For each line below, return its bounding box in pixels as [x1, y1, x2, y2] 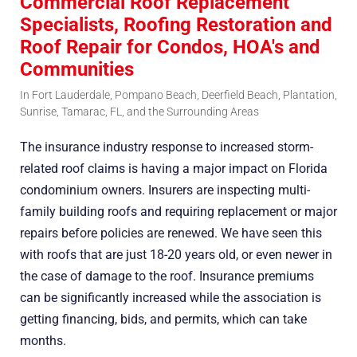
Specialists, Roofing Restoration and [20, 13, 332, 36]
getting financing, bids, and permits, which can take [20, 311, 307, 327]
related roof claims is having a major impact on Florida [20, 160, 328, 176]
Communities [20, 57, 134, 80]
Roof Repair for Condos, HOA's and [20, 35, 320, 58]
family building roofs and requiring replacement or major [20, 203, 337, 219]
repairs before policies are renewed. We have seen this [20, 225, 322, 241]
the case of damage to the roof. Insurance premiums [20, 268, 314, 284]
